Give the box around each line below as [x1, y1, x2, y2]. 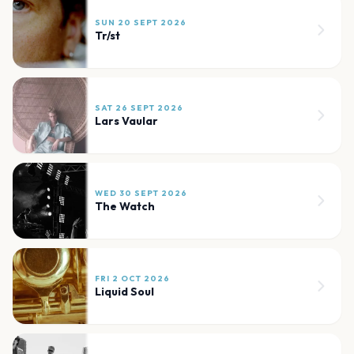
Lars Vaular [95, 114, 158, 129]
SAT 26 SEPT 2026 [95, 103, 183, 114]
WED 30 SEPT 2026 [95, 188, 187, 199]
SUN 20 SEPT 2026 [95, 17, 186, 28]
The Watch [95, 199, 155, 214]
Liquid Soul [95, 284, 154, 299]
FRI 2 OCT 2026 [95, 273, 170, 284]
